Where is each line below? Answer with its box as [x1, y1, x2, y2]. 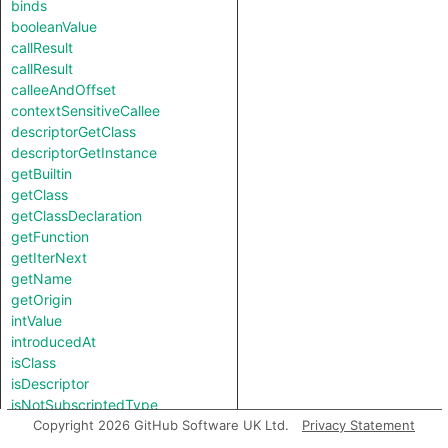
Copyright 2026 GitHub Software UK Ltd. [33, 417, 289, 433]
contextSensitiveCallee [11, 102, 160, 119]
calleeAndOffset [11, 81, 116, 98]
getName [11, 270, 72, 287]
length [11, 417, 52, 434]
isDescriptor [11, 375, 89, 392]
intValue [11, 312, 62, 329]
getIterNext [11, 249, 87, 266]
